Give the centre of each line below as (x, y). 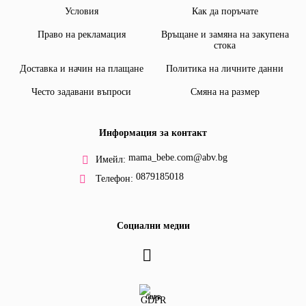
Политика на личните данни (225, 69)
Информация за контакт (153, 133)
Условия (81, 12)
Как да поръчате (225, 12)
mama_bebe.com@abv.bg (178, 158)
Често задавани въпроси (81, 92)
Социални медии (153, 226)
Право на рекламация (81, 35)
